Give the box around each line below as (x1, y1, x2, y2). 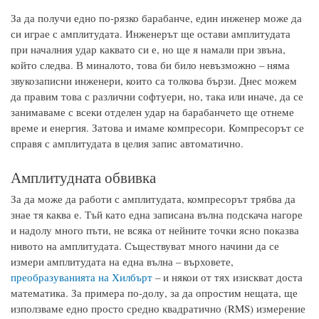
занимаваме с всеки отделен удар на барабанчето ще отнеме (11, 105, 294, 120)
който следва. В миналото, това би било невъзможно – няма (11, 58, 290, 73)
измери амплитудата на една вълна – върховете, (11, 253, 234, 268)
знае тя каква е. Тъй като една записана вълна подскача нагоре (11, 206, 303, 221)
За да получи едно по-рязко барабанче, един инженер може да (11, 11, 302, 26)
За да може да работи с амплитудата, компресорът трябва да (11, 191, 296, 206)
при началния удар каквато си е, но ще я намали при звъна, (11, 42, 286, 57)
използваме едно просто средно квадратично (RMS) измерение (11, 300, 305, 315)
